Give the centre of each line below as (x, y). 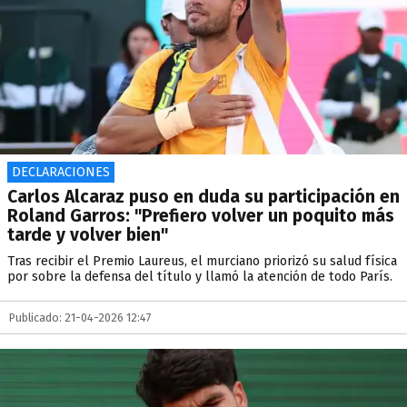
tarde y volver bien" (88, 235)
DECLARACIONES (61, 172)
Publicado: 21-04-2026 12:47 (80, 318)
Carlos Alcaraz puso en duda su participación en (203, 197)
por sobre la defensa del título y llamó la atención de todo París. (200, 277)
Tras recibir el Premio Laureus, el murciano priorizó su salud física (202, 261)
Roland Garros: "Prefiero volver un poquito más (201, 216)
